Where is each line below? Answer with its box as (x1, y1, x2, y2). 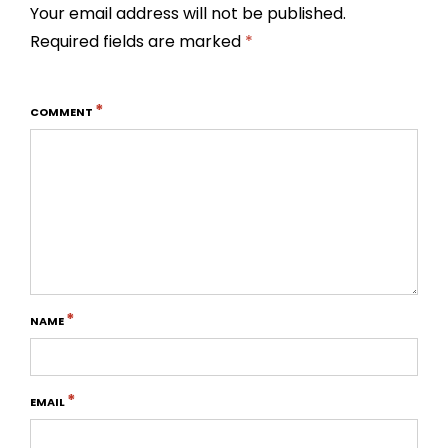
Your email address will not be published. (30, 2, 346, 26)
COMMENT (30, 103, 95, 120)
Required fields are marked (30, 30, 245, 54)
